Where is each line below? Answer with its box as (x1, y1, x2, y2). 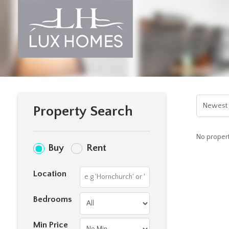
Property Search (33, 103, 133, 119)
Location (33, 169, 66, 178)
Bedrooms (33, 195, 72, 204)
